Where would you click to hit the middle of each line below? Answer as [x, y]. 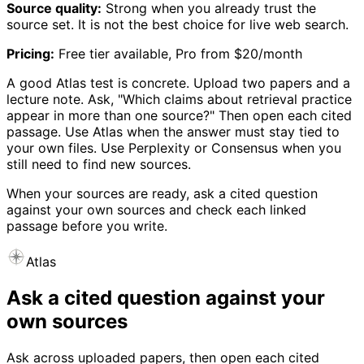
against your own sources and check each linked [156, 210]
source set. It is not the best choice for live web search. [178, 25]
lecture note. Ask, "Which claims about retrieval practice [179, 100]
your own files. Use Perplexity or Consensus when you [174, 148]
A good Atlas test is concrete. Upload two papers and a [178, 83]
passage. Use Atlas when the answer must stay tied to [173, 132]
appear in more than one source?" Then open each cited [179, 116]
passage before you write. [87, 226]
